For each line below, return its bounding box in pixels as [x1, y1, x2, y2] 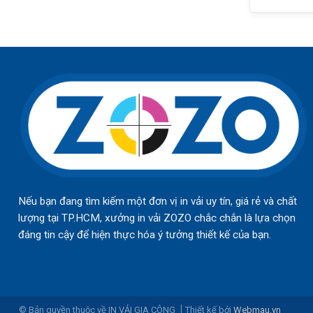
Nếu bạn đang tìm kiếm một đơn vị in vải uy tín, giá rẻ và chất [17, 195, 297, 208]
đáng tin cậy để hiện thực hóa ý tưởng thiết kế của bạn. [17, 228, 271, 242]
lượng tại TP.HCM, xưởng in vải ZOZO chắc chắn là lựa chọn [17, 212, 296, 225]
